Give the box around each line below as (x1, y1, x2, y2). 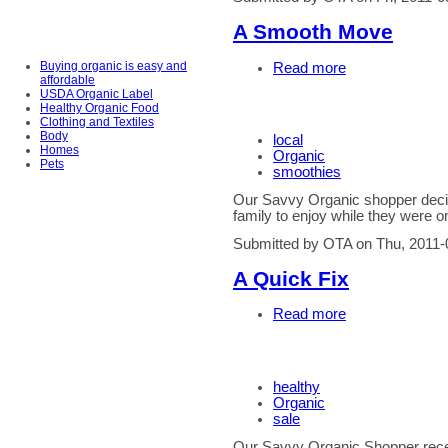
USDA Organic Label (40, 87, 153, 102)
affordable (40, 73, 95, 88)
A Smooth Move (233, 20, 393, 44)
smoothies (273, 163, 341, 180)
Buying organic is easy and (40, 59, 187, 74)
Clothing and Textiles (40, 115, 154, 130)
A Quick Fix (233, 267, 349, 291)
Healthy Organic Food (40, 101, 159, 116)
